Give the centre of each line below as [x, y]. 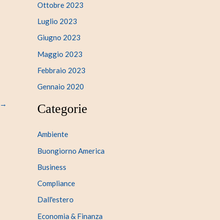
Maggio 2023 [60, 54]
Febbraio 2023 [61, 70]
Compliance [56, 183]
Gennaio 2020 [61, 87]
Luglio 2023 [57, 21]
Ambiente [53, 134]
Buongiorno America [71, 151]
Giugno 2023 [59, 38]
